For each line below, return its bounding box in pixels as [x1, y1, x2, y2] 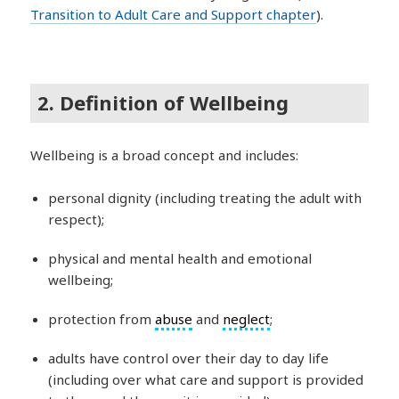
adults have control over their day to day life [48, 349, 330, 367]
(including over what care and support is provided [48, 370, 364, 388]
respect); [48, 210, 105, 228]
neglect [223, 310, 271, 328]
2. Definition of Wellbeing [37, 89, 289, 117]
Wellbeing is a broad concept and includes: [30, 146, 299, 164]
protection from [48, 310, 156, 328]
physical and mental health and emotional [48, 249, 313, 267]
